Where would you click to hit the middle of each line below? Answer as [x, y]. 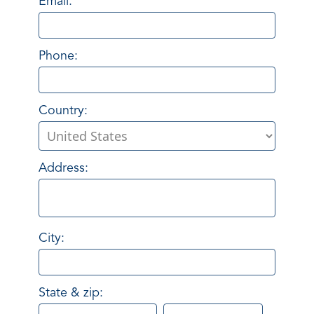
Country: [63, 111]
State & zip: [71, 293]
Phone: [58, 56]
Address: [63, 169]
